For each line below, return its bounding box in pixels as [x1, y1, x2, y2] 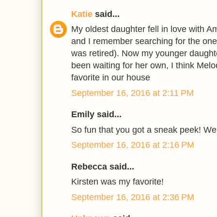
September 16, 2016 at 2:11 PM [71, 88, 194, 98]
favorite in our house [71, 73, 150, 83]
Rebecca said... [71, 161, 134, 171]
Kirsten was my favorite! [71, 177, 164, 187]
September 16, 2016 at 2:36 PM [71, 192, 194, 202]
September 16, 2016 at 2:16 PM [71, 140, 194, 150]
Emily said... [71, 109, 122, 120]
